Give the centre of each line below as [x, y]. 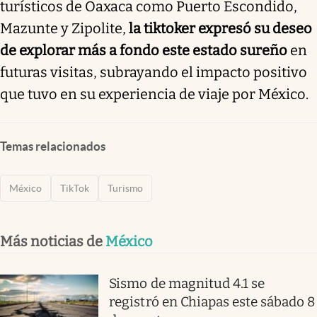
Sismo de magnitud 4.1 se [187, 283]
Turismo [125, 188]
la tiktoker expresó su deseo [220, 28]
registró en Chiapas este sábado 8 [212, 301]
